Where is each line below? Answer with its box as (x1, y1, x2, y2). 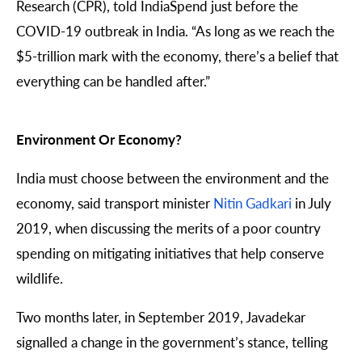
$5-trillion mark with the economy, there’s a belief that (16, 46, 339, 66)
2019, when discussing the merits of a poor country (16, 217, 321, 238)
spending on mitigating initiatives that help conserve (16, 242, 324, 263)
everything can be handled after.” (16, 71, 210, 91)
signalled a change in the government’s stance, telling (16, 332, 328, 352)
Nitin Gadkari (213, 192, 292, 213)
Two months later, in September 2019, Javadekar (16, 307, 305, 327)
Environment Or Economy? (16, 128, 182, 149)
